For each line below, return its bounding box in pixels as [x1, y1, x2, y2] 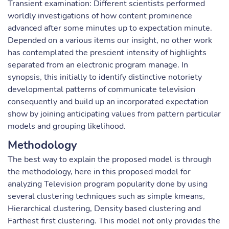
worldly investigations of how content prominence [8, 10, 192, 21]
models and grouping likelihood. [8, 121, 126, 132]
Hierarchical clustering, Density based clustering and [8, 203, 201, 214]
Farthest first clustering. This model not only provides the [8, 215, 220, 226]
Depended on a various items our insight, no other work [8, 35, 212, 46]
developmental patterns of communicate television [8, 84, 195, 95]
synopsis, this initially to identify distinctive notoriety [8, 72, 202, 83]
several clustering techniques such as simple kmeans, [8, 191, 205, 202]
